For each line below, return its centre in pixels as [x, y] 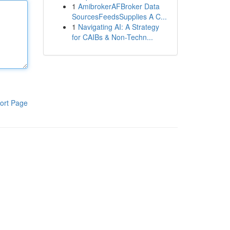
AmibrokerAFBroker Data [119, 6]
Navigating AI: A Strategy [118, 27]
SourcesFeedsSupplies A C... [119, 16]
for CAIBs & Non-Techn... [112, 37]
